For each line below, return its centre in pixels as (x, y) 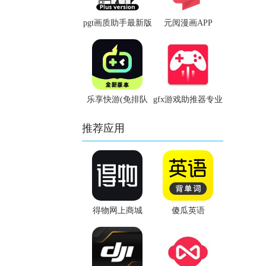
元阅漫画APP (188, 23)
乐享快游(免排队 (117, 99)
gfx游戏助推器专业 (188, 99)
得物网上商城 (117, 210)
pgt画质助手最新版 (117, 23)
